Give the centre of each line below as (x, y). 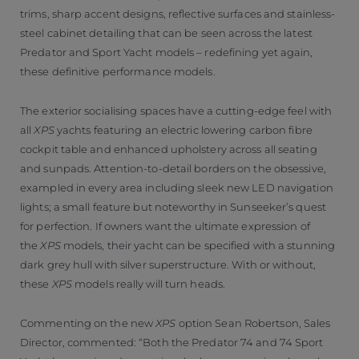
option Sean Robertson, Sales (253, 323)
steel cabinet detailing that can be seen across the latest (166, 32)
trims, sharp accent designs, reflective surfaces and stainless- (178, 13)
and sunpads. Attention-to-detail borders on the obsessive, (173, 168)
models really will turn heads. (149, 283)
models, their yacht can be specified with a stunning (198, 245)
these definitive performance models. (118, 71)
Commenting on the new (88, 323)
